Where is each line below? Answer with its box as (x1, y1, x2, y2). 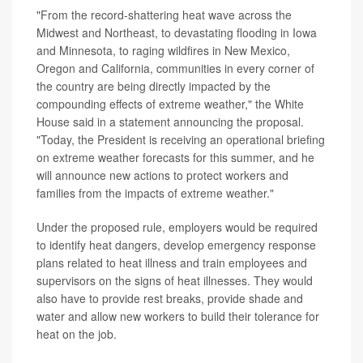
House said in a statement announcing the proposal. (36, 113, 304, 130)
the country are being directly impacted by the (36, 78, 271, 94)
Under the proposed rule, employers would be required (36, 219, 318, 235)
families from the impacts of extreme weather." (36, 185, 274, 201)
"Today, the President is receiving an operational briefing (36, 131, 325, 147)
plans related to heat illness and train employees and (36, 254, 307, 271)
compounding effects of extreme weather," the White (36, 96, 304, 112)
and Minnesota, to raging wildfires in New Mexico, (36, 42, 290, 58)
